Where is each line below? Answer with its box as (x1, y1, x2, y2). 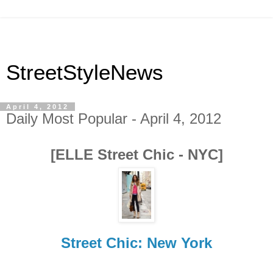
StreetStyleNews (6, 61, 163, 84)
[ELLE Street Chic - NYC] (50, 146, 223, 163)
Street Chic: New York (61, 234, 212, 251)
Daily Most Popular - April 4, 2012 (6, 110, 221, 127)
